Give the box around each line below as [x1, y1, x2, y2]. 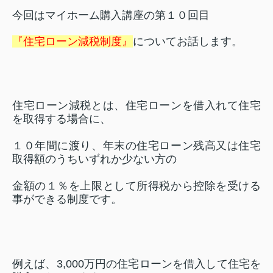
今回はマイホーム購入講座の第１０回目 [12, 9, 210, 21]
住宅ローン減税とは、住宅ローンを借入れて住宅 [12, 99, 261, 112]
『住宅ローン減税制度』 [12, 35, 133, 48]
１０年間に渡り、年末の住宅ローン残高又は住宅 [12, 140, 261, 152]
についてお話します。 [133, 35, 243, 48]
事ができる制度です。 [12, 193, 122, 205]
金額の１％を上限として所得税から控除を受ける [12, 180, 261, 192]
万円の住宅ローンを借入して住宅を [83, 258, 261, 270]
